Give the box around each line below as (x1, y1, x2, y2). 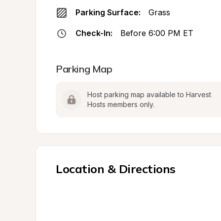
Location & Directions (56, 161, 176, 176)
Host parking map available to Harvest (87, 90, 211, 99)
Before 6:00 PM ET (120, 28, 193, 38)
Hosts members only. (87, 100, 154, 109)
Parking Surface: (75, 7, 141, 17)
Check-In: (75, 28, 112, 38)
